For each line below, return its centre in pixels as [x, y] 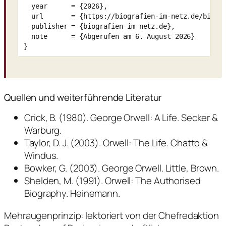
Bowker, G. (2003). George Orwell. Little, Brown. [122, 168]
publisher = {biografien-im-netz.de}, [99, 26]
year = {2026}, [65, 6]
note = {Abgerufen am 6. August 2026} [109, 36]
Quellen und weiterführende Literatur [83, 97]
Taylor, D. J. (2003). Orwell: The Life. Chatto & [116, 143]
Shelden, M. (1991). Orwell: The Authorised [112, 181]
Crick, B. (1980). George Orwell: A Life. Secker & [121, 118]
